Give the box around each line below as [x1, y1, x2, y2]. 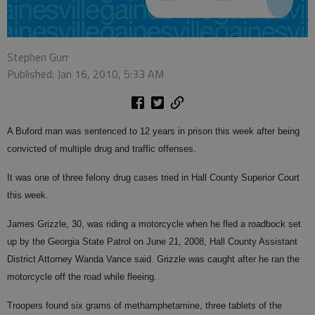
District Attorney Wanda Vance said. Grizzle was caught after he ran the [7, 253, 300, 264]
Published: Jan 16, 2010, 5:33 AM [7, 65, 164, 82]
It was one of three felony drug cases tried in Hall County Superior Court [7, 172, 300, 183]
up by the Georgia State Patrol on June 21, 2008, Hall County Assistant [7, 236, 297, 247]
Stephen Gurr [7, 48, 69, 65]
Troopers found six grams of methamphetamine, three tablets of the [7, 300, 282, 311]
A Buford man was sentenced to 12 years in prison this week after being [7, 125, 300, 136]
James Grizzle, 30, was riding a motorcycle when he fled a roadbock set [7, 218, 301, 229]
